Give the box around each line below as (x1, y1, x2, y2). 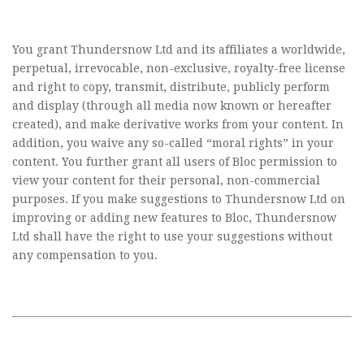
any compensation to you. (12, 249, 158, 262)
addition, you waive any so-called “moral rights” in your (12, 136, 334, 149)
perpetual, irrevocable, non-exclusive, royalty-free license (12, 62, 345, 75)
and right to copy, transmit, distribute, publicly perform (12, 80, 330, 93)
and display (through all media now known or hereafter (12, 99, 331, 112)
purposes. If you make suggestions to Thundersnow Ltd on (12, 193, 345, 206)
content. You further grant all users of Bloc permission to (12, 155, 337, 168)
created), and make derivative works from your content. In (12, 118, 344, 131)
